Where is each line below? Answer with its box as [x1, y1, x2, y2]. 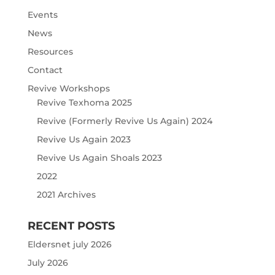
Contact [27, 64, 63, 76]
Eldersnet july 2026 [27, 239, 112, 250]
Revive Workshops [27, 83, 110, 94]
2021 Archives [36, 189, 96, 200]
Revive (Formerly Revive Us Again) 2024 [36, 115, 212, 126]
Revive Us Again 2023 [36, 134, 131, 145]
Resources [27, 46, 73, 57]
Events [27, 9, 58, 20]
